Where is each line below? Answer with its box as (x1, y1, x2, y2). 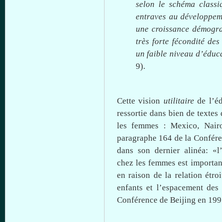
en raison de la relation (117, 170, 206, 180)
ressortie (117, 109, 147, 118)
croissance (151, 24, 189, 34)
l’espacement (156, 183, 203, 192)
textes (197, 109, 218, 118)
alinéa (184, 146, 206, 155)
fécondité (171, 37, 205, 46)
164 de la (157, 133, 194, 143)
